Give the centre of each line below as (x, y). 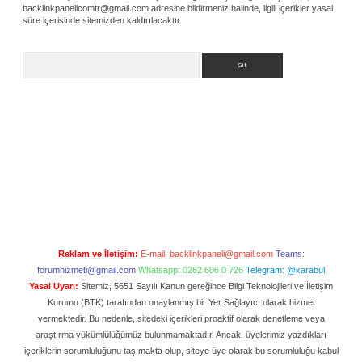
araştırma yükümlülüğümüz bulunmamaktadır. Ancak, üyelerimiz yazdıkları (181, 334)
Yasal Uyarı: (54, 286)
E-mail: (155, 253)
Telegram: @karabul (285, 269)
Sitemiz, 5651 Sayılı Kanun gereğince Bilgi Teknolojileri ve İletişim (206, 286)
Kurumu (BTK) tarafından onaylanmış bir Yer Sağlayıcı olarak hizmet (181, 302)
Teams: (290, 253)
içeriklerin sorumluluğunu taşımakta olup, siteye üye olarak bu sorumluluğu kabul (181, 350)
